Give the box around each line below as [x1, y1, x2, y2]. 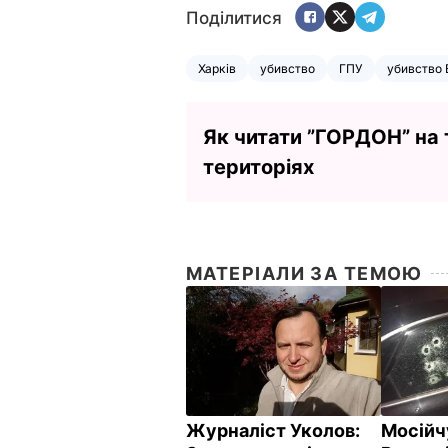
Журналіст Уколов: [186, 419, 360, 441]
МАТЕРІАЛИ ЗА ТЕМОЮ [186, 262, 423, 284]
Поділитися [186, 8, 282, 29]
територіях [203, 154, 314, 179]
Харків [198, 60, 236, 76]
